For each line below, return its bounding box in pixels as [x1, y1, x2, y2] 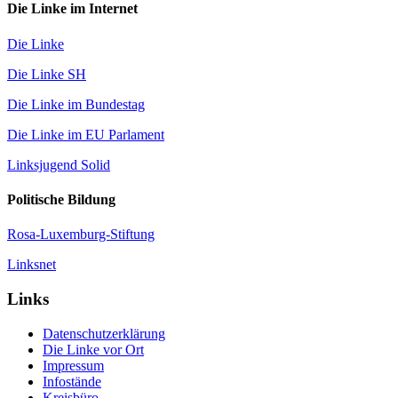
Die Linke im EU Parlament [7, 126, 164, 142]
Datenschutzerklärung [43, 325, 165, 341]
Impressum [43, 357, 104, 373]
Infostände [43, 373, 101, 389]
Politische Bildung [7, 191, 115, 207]
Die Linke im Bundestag [7, 96, 145, 112]
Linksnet [7, 257, 56, 273]
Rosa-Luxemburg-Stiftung [7, 227, 155, 243]
